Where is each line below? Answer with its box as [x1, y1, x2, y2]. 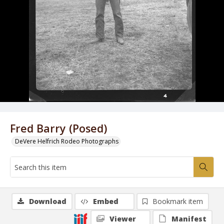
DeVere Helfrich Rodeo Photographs [15, 137, 118, 145]
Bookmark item [152, 196, 203, 206]
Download [29, 196, 66, 206]
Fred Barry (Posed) [10, 121, 107, 135]
